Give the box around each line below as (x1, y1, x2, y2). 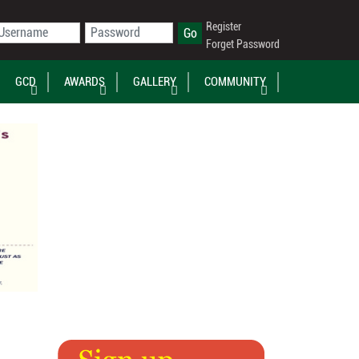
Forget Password (206, 38, 280, 50)
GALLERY (132, 75, 176, 89)
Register (206, 20, 241, 33)
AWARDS (63, 75, 105, 89)
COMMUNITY (204, 75, 266, 89)
